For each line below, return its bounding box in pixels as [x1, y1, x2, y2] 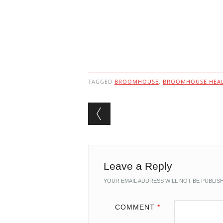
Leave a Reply [103, 160, 172, 172]
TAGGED [88, 78, 114, 85]
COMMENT [115, 203, 157, 211]
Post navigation [88, 101, 217, 120]
